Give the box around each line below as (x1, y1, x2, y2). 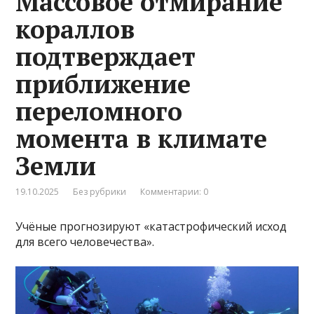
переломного (15, 95, 183, 128)
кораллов (15, 13, 135, 46)
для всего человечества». (15, 234, 155, 250)
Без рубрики (73, 186, 127, 198)
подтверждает (15, 40, 196, 74)
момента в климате (15, 122, 268, 156)
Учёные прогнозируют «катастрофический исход (15, 219, 287, 235)
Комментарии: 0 (140, 186, 209, 198)
